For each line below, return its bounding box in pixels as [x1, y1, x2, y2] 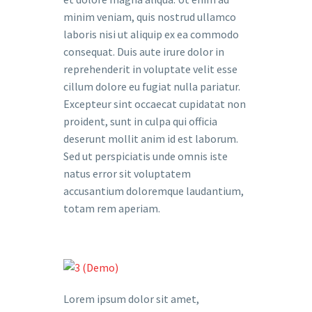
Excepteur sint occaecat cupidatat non [63, 97, 246, 111]
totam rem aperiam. [63, 201, 160, 215]
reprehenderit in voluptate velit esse [63, 62, 237, 76]
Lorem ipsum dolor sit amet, [63, 292, 199, 306]
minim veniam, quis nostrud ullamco [63, 10, 236, 24]
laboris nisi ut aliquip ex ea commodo [63, 27, 239, 41]
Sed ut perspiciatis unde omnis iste [63, 149, 228, 163]
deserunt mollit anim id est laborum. [63, 132, 238, 146]
